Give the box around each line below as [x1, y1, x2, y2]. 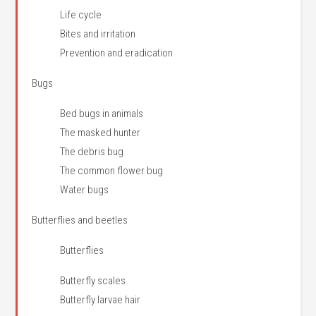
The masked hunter [60, 126, 141, 139]
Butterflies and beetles [32, 214, 128, 226]
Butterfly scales [60, 274, 126, 287]
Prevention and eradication [60, 47, 174, 59]
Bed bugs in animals [60, 107, 144, 120]
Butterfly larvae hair [60, 293, 141, 306]
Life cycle [60, 8, 102, 21]
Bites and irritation [60, 28, 136, 40]
